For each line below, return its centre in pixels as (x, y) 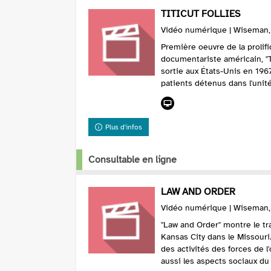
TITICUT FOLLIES (201, 14)
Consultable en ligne (132, 160)
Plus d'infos (124, 127)
